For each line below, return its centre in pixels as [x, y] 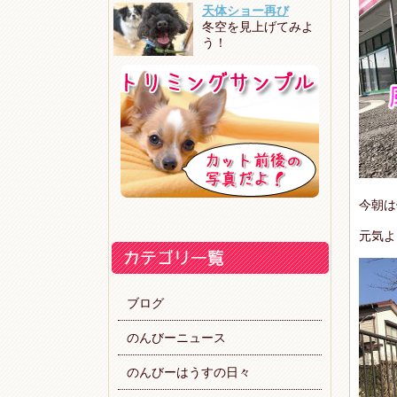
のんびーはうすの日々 [189, 372]
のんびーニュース [176, 338]
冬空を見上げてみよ [258, 27]
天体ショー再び [245, 11]
